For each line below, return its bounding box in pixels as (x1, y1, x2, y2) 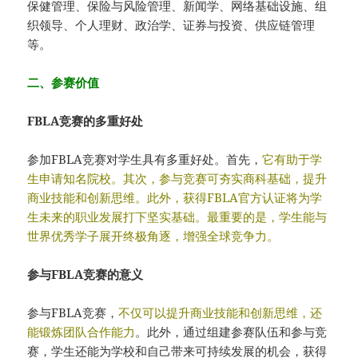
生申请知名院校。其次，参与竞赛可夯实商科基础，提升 (27, 170, 328, 187)
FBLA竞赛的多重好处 (27, 113, 144, 129)
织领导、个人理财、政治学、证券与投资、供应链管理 (27, 17, 316, 34)
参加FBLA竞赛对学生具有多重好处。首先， (27, 151, 263, 168)
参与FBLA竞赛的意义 (27, 266, 144, 283)
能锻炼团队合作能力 (27, 324, 136, 340)
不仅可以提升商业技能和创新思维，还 (118, 304, 323, 321)
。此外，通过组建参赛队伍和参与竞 (135, 324, 328, 340)
